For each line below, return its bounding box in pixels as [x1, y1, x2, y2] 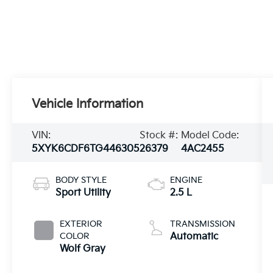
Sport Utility [55, 186, 112, 199]
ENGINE [169, 174, 202, 185]
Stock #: [140, 129, 179, 141]
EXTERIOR [60, 218, 103, 229]
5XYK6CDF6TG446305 [32, 143, 140, 155]
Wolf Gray [60, 243, 106, 255]
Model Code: [180, 129, 239, 141]
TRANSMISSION [169, 218, 235, 229]
